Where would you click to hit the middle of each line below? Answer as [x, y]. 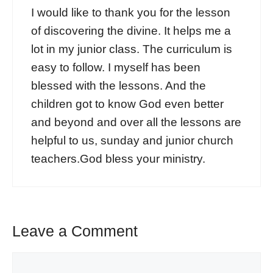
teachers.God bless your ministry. [118, 158]
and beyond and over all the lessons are [136, 122]
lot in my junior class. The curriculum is [132, 49]
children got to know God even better [127, 104]
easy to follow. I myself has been [116, 67]
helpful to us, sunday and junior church [132, 140]
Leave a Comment [75, 231]
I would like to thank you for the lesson [131, 12]
